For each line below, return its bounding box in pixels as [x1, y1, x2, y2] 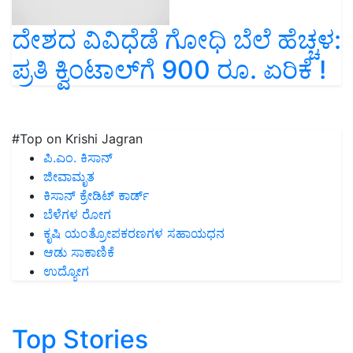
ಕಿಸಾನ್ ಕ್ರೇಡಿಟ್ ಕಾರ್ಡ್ [43, 188, 149, 204]
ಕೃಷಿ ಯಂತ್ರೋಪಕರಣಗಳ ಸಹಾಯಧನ [43, 225, 225, 242]
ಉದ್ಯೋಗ [43, 263, 89, 280]
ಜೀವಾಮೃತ [43, 169, 95, 185]
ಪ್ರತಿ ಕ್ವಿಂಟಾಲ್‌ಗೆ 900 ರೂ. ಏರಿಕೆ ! [12, 54, 326, 86]
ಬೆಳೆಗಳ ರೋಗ [43, 206, 111, 223]
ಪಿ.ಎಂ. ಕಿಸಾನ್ [43, 150, 113, 166]
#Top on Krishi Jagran [12, 131, 143, 147]
